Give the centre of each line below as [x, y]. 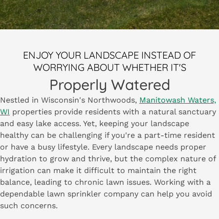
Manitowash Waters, [178, 100]
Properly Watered [109, 84]
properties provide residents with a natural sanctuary [113, 111]
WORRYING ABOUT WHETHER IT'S [109, 67]
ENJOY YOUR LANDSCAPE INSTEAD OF [109, 55]
